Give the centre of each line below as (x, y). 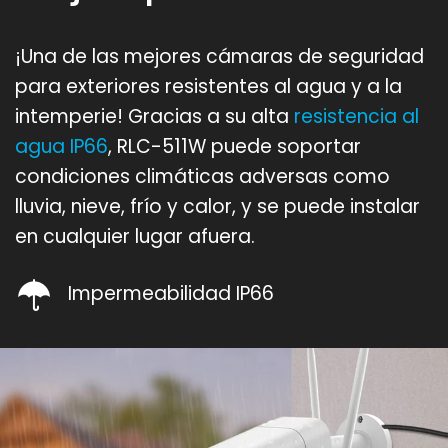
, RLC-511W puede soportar (234, 147)
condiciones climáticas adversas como (202, 177)
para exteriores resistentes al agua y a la (208, 87)
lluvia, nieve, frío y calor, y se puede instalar (217, 207)
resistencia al (356, 117)
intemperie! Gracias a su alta (154, 117)
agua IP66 (61, 147)
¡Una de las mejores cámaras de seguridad (219, 57)
